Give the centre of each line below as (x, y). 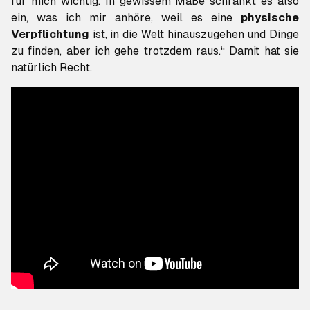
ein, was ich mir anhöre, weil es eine (126, 18)
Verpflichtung (50, 34)
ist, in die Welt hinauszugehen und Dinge (194, 34)
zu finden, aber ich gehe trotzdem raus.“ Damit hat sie (155, 51)
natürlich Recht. (52, 67)
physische (270, 18)
